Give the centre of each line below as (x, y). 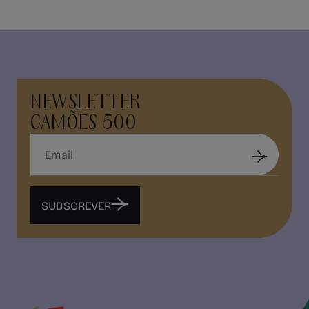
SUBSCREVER (76, 206)
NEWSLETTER (86, 103)
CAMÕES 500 (84, 123)
